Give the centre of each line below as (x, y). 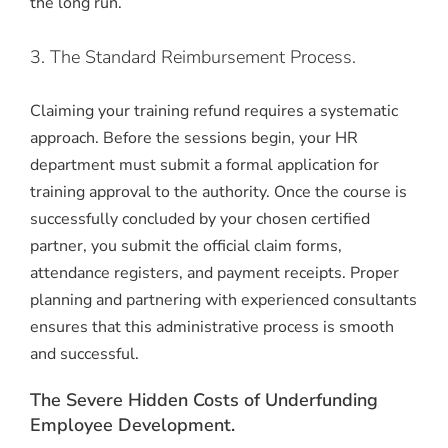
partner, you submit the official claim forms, (186, 245)
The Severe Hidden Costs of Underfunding (204, 399)
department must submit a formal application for (204, 164)
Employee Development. (132, 424)
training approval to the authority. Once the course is (218, 191)
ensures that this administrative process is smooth (212, 326)
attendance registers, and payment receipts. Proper (214, 272)
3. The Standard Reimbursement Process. (193, 56)
